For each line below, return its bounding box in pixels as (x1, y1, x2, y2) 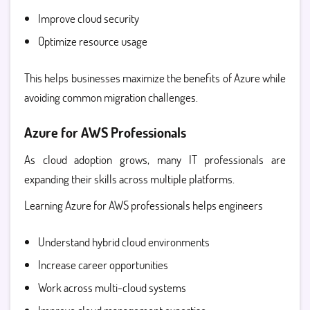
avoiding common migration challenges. (24, 89, 198, 105)
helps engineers (190, 197, 263, 213)
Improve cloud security (38, 10, 139, 26)
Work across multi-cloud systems (38, 280, 186, 295)
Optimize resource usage (38, 33, 147, 49)
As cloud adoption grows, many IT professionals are (24, 152, 286, 167)
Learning (24, 197, 65, 213)
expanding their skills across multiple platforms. (24, 171, 235, 187)
